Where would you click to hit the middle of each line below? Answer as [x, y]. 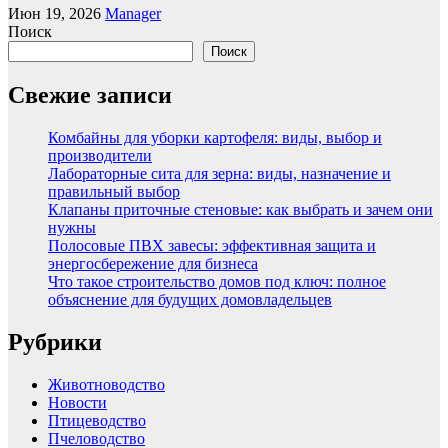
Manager [133, 14]
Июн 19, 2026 [56, 14]
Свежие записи [90, 95]
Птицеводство [97, 421]
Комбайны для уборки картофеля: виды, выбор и [215, 138]
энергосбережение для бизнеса [153, 264]
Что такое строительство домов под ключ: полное [217, 282]
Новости [77, 403]
